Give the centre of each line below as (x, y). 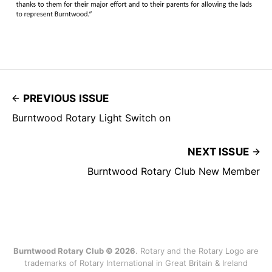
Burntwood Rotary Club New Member (174, 172)
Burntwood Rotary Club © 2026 (74, 251)
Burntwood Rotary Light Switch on (91, 118)
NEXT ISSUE (218, 152)
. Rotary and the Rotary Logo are (197, 251)
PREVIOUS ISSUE (66, 99)
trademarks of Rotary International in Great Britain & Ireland (136, 263)
